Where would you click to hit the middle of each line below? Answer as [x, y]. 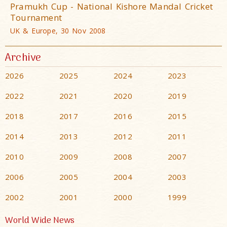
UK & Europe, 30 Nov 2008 [58, 30]
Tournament [36, 17]
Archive [23, 58]
